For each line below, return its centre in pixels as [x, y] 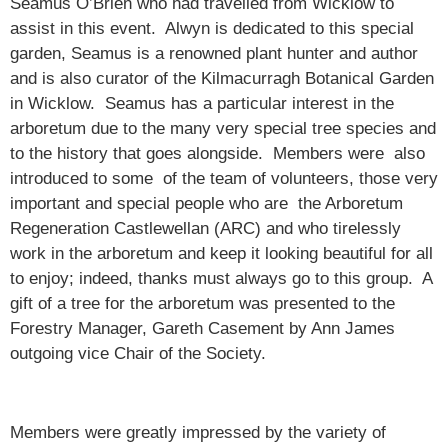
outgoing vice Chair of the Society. [138, 353]
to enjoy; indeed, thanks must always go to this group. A [221, 278]
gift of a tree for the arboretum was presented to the [202, 303]
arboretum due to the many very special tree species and [223, 128]
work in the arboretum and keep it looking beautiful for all [221, 253]
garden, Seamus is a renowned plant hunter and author [214, 53]
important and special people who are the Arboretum [206, 203]
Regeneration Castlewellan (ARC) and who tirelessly [205, 228]
